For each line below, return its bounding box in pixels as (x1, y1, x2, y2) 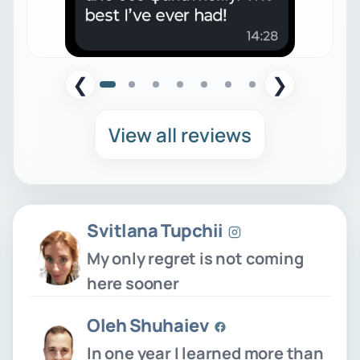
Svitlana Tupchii (87, 218, 223, 243)
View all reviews (108, 121, 252, 148)
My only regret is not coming (87, 247, 304, 269)
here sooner (87, 272, 179, 294)
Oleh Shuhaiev (87, 313, 210, 337)
